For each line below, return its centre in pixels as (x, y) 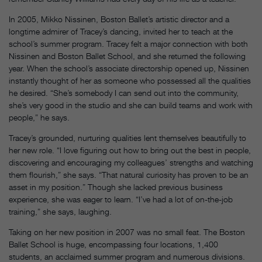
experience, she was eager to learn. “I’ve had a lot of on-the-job (121, 199)
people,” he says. (39, 118)
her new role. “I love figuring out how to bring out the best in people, (130, 150)
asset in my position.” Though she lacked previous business (116, 187)
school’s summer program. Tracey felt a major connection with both (128, 44)
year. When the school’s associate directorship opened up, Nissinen (129, 68)
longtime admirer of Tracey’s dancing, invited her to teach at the (121, 32)
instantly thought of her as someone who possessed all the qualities (130, 81)
